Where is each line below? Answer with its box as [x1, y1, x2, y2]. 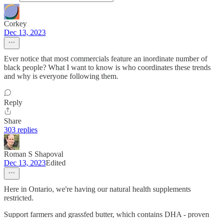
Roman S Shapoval [4, 150, 63, 159]
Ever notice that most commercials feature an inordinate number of [4, 54, 207, 63]
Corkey [4, 19, 27, 28]
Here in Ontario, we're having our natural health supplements [4, 185, 191, 194]
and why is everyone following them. [4, 72, 118, 81]
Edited [46, 159, 66, 167]
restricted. [4, 194, 34, 202]
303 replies [4, 126, 37, 134]
